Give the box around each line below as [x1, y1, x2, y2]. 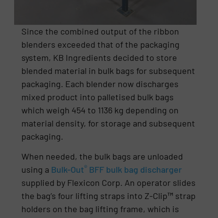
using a [21, 164, 52, 175]
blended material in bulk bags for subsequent [21, 65, 196, 76]
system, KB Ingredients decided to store [21, 52, 178, 63]
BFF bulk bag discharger [87, 164, 182, 175]
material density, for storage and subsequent [21, 117, 196, 128]
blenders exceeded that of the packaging [21, 38, 180, 50]
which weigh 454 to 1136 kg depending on [21, 104, 179, 115]
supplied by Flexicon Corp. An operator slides [21, 177, 196, 188]
